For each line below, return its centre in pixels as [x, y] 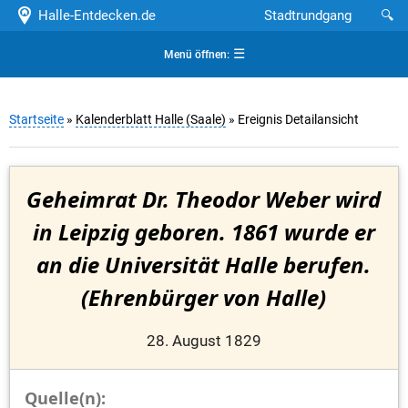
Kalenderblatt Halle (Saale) [151, 120]
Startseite [36, 120]
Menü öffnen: [196, 55]
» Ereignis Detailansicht [292, 120]
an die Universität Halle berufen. [204, 265]
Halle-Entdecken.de [93, 15]
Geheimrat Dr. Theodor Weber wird [204, 199]
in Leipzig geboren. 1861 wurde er [204, 232]
